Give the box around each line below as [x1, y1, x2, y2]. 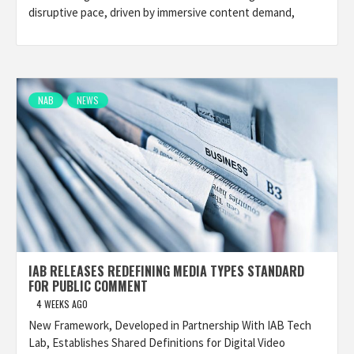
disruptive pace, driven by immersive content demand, [28, 5, 295, 20]
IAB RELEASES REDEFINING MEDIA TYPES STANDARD [28, 262, 304, 281]
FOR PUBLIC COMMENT [28, 277, 148, 296]
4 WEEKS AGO [36, 297, 88, 311]
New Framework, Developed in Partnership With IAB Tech [28, 318, 311, 333]
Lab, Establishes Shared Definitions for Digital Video [28, 335, 285, 350]
